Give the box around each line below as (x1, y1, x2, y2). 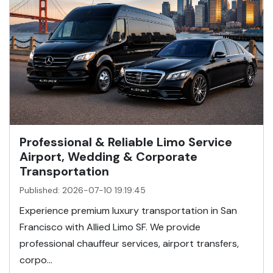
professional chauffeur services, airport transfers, (19, 237, 239, 250)
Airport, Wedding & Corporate (19, 149, 197, 165)
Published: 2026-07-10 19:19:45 (19, 185, 146, 196)
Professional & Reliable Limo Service (19, 134, 232, 151)
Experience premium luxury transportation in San (19, 204, 237, 218)
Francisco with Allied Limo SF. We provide (19, 221, 200, 234)
